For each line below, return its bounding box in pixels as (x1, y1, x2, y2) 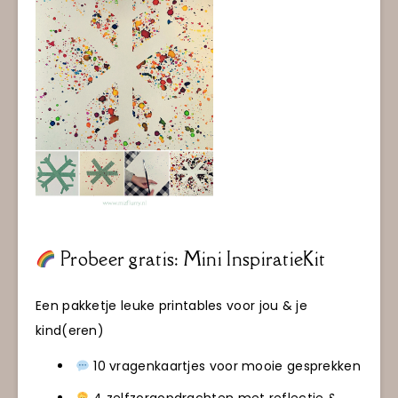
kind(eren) (36, 321, 104, 339)
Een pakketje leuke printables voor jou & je (36, 296, 307, 314)
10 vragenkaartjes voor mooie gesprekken (89, 357, 361, 376)
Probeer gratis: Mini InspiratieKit (55, 247, 326, 272)
